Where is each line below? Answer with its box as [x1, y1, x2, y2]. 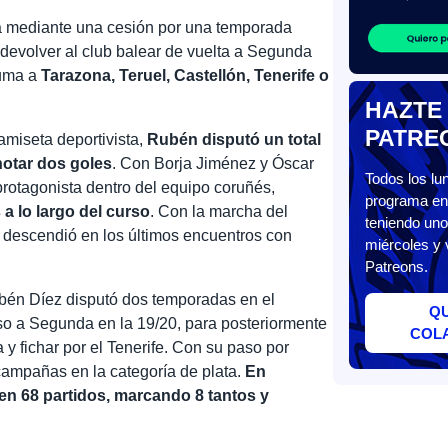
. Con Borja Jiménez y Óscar [112, 154, 315, 172]
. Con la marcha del [150, 202, 289, 220]
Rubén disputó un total [147, 130, 322, 148]
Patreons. [364, 258, 428, 276]
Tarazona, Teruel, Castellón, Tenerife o [41, 66, 330, 84]
